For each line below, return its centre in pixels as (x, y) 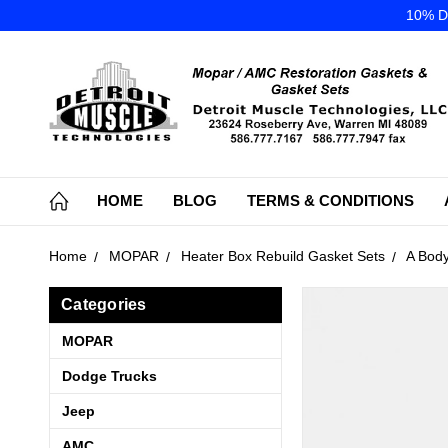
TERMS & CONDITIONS (330, 201)
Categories (104, 305)
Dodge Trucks (109, 376)
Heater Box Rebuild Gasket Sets (283, 256)
